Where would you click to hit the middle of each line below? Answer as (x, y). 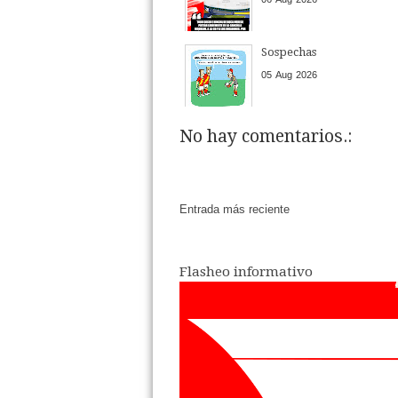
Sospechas (289, 52)
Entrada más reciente (235, 210)
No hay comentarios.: (266, 136)
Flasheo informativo (246, 271)
